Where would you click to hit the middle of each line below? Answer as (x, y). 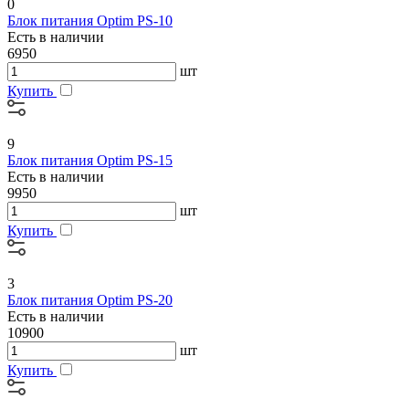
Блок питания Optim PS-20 (90, 300)
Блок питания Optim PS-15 (90, 161)
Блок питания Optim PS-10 (90, 21)
